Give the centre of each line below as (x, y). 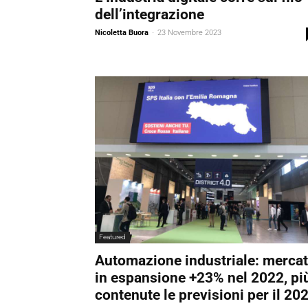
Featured (112, 236)
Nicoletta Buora (122, 33)
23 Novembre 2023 (189, 33)
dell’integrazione (150, 15)
